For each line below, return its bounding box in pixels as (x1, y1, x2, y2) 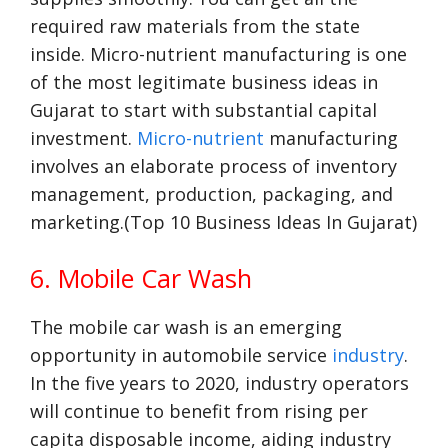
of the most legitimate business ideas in (30, 70, 378, 94)
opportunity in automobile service (30, 343, 332, 367)
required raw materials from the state (30, 14, 360, 38)
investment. (30, 126, 137, 150)
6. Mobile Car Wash (30, 261, 252, 295)
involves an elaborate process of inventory (30, 154, 397, 178)
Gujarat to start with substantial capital (30, 98, 377, 122)
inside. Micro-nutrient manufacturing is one (30, 42, 407, 66)
